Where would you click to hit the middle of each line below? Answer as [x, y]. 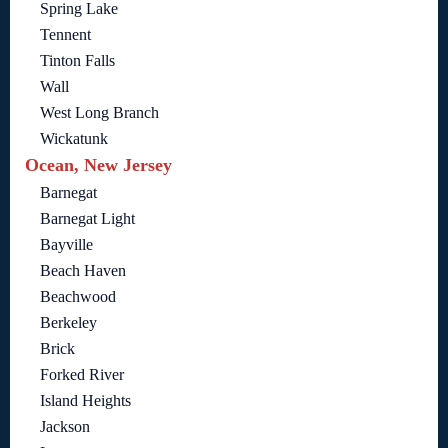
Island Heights [85, 401]
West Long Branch [99, 113]
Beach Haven [83, 271]
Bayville [66, 245]
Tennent [65, 35]
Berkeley [68, 323]
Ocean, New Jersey [98, 165]
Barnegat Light [87, 219]
